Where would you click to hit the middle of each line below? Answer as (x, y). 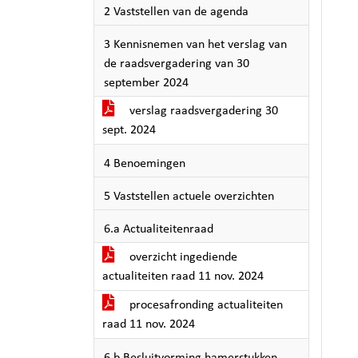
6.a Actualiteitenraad (159, 229)
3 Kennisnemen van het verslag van (195, 45)
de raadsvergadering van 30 (177, 64)
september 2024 (146, 83)
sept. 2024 (129, 130)
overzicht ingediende (182, 257)
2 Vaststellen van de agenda (176, 12)
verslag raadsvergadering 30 (202, 111)
